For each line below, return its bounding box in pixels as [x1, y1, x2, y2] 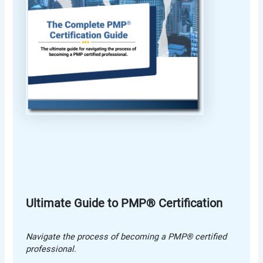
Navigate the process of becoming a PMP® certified [26, 231, 227, 242]
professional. [26, 244, 77, 255]
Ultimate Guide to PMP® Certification [26, 196, 223, 211]
